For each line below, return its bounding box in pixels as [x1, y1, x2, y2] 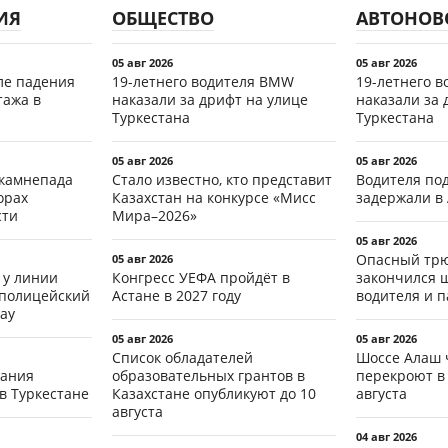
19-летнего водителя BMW [112, 71, 294, 91]
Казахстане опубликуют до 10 [112, 383, 316, 403]
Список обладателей [112, 347, 253, 367]
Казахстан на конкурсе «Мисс [112, 187, 316, 207]
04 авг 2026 [356, 428, 417, 444]
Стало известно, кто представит [112, 169, 332, 189]
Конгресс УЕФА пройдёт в [112, 267, 290, 287]
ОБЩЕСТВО [112, 5, 214, 30]
